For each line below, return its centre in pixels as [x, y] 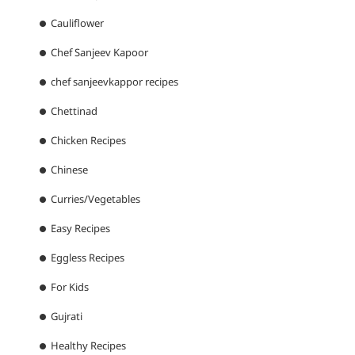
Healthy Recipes [88, 346]
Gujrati [67, 317]
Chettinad [74, 111]
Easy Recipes [80, 229]
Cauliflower [77, 23]
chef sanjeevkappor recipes [115, 82]
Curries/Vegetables [95, 199]
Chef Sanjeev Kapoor [99, 53]
